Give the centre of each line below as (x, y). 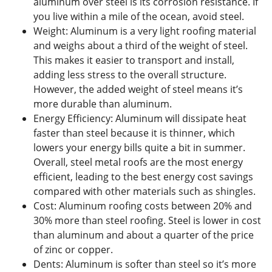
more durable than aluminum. (103, 104)
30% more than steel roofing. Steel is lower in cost (147, 220)
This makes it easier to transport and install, (134, 60)
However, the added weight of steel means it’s (138, 89)
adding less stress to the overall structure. (130, 74)
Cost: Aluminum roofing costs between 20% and (143, 206)
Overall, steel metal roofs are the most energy (138, 162)
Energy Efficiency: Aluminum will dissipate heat (140, 118)
